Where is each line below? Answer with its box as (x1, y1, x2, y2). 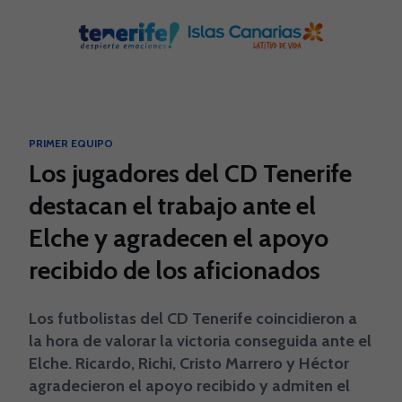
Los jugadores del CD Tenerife (29, 158, 352, 188)
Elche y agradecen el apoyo (29, 223, 328, 253)
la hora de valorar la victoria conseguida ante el (29, 331, 371, 351)
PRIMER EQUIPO (29, 136, 113, 150)
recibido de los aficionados (29, 255, 320, 285)
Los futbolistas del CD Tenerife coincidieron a (29, 309, 357, 328)
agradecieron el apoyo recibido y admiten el (29, 376, 350, 396)
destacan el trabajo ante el (29, 190, 316, 221)
